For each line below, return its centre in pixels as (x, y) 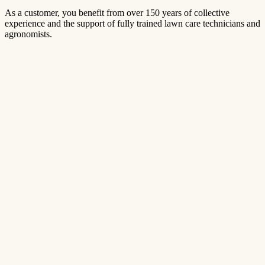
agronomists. (28, 34)
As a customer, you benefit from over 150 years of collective (117, 12)
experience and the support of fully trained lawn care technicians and (132, 23)
